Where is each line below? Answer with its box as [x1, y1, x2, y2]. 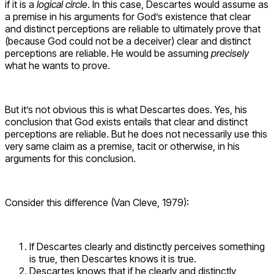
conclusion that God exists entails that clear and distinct [5, 116, 248, 128]
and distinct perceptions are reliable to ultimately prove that [5, 23, 261, 35]
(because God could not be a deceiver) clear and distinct [5, 35, 251, 48]
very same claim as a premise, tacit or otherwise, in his [5, 140, 240, 153]
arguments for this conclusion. [5, 152, 136, 165]
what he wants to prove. [5, 59, 110, 72]
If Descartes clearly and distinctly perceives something [29, 240, 265, 253]
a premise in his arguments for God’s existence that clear [5, 10, 251, 23]
